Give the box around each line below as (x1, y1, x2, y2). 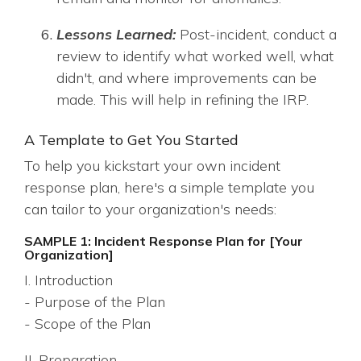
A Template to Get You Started (24, 131, 239, 149)
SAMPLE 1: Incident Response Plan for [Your (24, 233, 303, 249)
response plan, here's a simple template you (24, 178, 314, 197)
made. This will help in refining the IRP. (56, 90, 309, 109)
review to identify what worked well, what (56, 47, 334, 65)
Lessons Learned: (56, 25, 180, 44)
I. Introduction (24, 271, 113, 289)
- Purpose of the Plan (24, 293, 165, 311)
